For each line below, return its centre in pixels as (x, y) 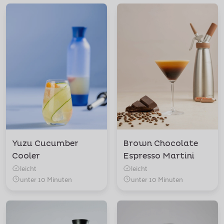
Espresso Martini (159, 156)
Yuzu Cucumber (45, 143)
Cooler (26, 156)
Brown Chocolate (160, 143)
